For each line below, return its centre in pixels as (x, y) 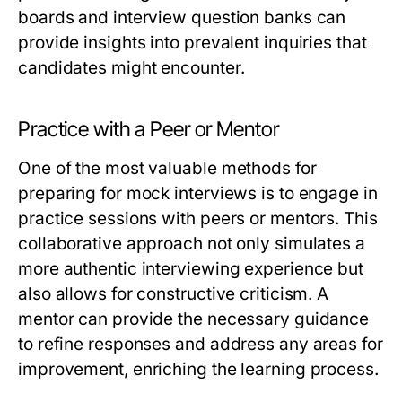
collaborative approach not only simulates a (192, 244)
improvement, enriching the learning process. (198, 370)
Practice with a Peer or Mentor (149, 130)
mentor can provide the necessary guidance (194, 319)
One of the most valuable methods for (167, 169)
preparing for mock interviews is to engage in (198, 194)
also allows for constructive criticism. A (174, 294)
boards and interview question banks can (182, 18)
